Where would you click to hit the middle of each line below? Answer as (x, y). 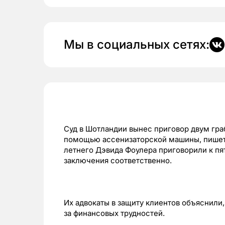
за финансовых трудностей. (114, 213)
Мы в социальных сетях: (137, 45)
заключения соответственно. (118, 161)
